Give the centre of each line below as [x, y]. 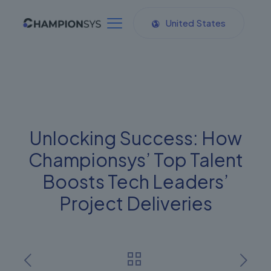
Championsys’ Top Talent [135, 160]
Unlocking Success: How [135, 138]
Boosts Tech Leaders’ [135, 181]
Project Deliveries [135, 203]
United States [195, 23]
